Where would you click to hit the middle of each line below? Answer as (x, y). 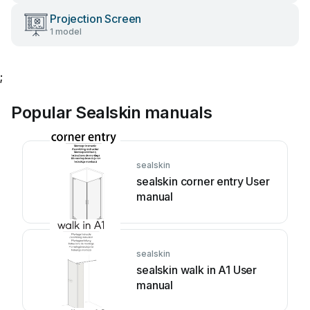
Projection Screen (96, 19)
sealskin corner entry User (203, 181)
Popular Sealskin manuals (112, 112)
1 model (66, 31)
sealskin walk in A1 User (197, 270)
